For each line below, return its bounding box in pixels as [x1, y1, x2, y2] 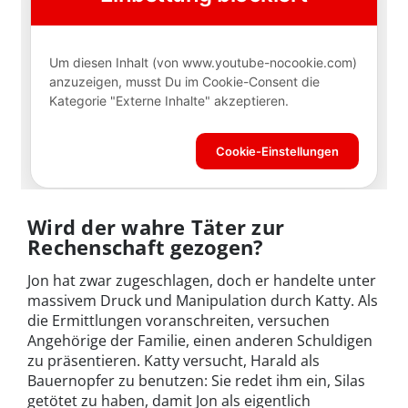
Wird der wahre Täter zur [27, 213, 285, 241]
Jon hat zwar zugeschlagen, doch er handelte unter [27, 270, 376, 291]
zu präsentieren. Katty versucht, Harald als [27, 351, 320, 372]
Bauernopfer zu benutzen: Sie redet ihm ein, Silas [27, 371, 365, 392]
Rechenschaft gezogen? [27, 233, 264, 261]
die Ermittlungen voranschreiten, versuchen [27, 311, 330, 331]
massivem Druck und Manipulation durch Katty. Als [27, 291, 378, 311]
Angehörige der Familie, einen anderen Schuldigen [27, 331, 372, 352]
